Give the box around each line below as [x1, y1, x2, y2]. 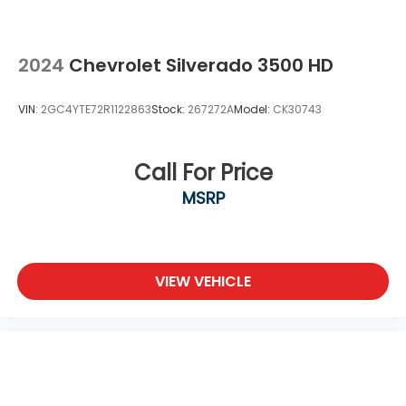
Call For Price [133, 157, 273, 188]
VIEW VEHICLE [155, 271, 251, 293]
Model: [234, 101, 273, 118]
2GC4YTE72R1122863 [41, 101, 151, 118]
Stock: [151, 101, 188, 118]
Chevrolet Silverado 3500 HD [69, 53, 333, 79]
